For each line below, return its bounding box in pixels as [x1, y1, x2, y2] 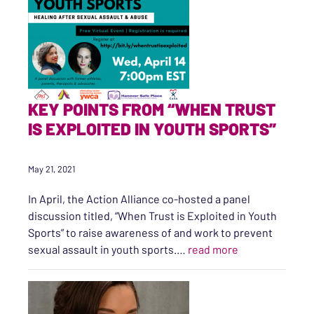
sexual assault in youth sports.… [28, 243, 188, 256]
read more [188, 243, 238, 256]
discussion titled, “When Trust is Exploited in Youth [28, 209, 277, 222]
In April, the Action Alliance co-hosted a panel [28, 192, 250, 205]
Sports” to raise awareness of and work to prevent [28, 226, 273, 239]
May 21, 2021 [28, 163, 75, 175]
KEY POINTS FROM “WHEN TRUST [28, 99, 275, 119]
